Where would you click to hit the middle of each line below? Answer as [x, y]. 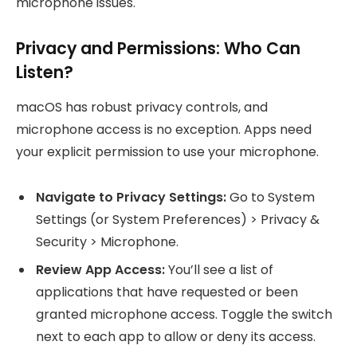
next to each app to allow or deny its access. [176, 337]
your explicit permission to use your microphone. [167, 152]
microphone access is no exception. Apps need [164, 130]
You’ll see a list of [219, 270]
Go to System [271, 198]
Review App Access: [100, 270]
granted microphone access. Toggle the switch [184, 315]
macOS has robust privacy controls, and [142, 108]
